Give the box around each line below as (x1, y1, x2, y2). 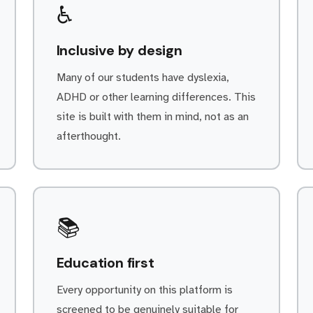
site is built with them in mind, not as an (56, 110, 249, 124)
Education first (56, 254, 154, 272)
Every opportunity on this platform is (56, 283, 233, 297)
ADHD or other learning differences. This (56, 90, 256, 104)
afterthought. (56, 129, 121, 143)
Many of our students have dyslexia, (56, 71, 229, 85)
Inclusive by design (56, 41, 182, 59)
